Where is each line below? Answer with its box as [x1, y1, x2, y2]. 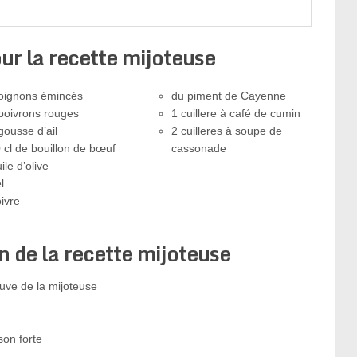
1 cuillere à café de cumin [171, 107, 300, 120]
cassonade [171, 142, 226, 155]
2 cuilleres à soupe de [171, 124, 282, 137]
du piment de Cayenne [171, 89, 286, 102]
